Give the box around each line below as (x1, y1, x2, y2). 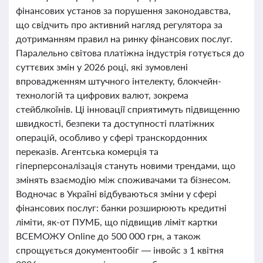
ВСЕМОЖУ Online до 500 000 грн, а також (16, 230, 201, 241)
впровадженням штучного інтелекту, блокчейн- (16, 75, 221, 86)
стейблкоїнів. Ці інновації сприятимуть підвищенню (16, 103, 240, 114)
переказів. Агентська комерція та (16, 146, 159, 157)
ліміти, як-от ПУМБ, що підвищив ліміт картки (16, 216, 217, 227)
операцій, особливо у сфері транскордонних (16, 131, 207, 143)
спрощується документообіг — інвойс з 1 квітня (16, 244, 224, 255)
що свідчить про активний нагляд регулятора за (16, 19, 222, 30)
